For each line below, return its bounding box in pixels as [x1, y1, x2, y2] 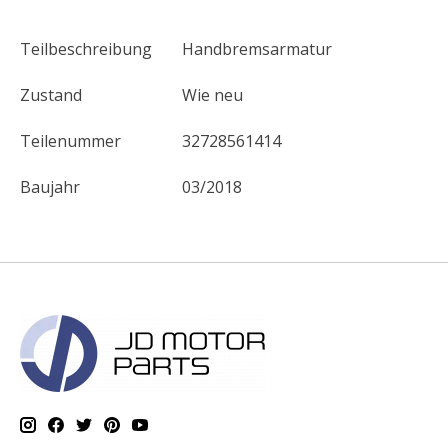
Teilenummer [20, 130, 121, 153]
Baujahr [20, 176, 80, 199]
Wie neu [182, 84, 243, 107]
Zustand [20, 84, 82, 107]
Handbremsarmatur [182, 38, 332, 61]
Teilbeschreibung [20, 38, 152, 61]
